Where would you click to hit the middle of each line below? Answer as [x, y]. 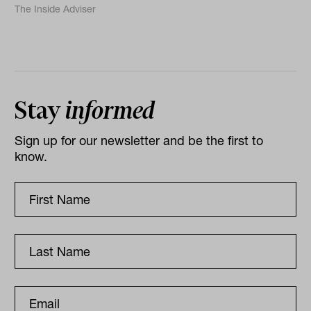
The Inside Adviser [56, 9]
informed [110, 111]
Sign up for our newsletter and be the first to [139, 141]
